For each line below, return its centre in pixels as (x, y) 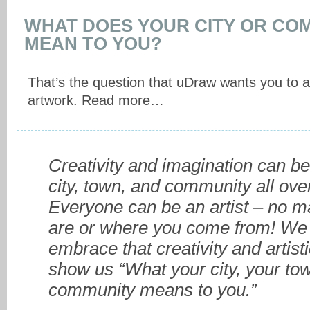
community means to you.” (153, 290)
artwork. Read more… (96, 100)
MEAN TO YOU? (93, 44)
